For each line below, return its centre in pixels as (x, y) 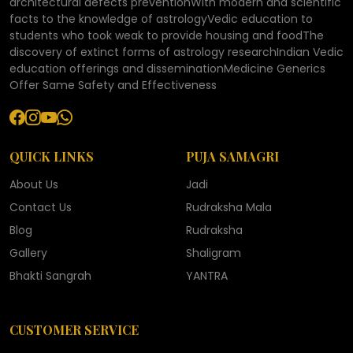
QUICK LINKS (52, 156)
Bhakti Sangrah (50, 275)
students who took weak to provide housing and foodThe (167, 35)
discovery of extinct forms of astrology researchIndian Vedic (176, 52)
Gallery (28, 253)
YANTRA (207, 275)
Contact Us (41, 207)
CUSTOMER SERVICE (74, 329)
